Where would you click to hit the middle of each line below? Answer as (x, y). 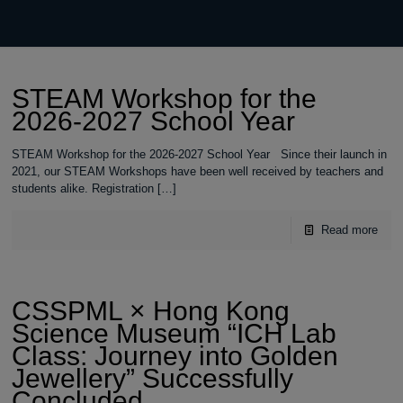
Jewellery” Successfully (153, 378)
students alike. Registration (83, 188)
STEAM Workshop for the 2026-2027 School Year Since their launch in (200, 154)
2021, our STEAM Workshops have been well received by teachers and (198, 171)
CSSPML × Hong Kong (151, 311)
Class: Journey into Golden (175, 356)
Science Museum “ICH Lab (175, 333)
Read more (349, 230)
